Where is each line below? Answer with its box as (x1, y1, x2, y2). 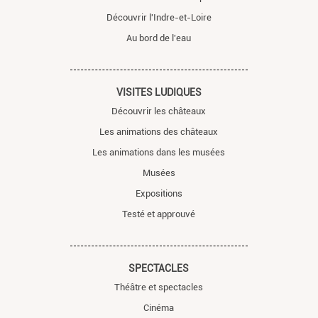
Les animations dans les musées (92, 146, 226, 158)
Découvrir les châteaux (111, 105, 207, 116)
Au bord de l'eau (126, 32, 192, 43)
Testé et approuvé (122, 208, 196, 219)
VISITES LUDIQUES (116, 86, 202, 98)
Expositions (135, 187, 182, 199)
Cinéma (143, 302, 175, 313)
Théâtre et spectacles (114, 281, 204, 292)
